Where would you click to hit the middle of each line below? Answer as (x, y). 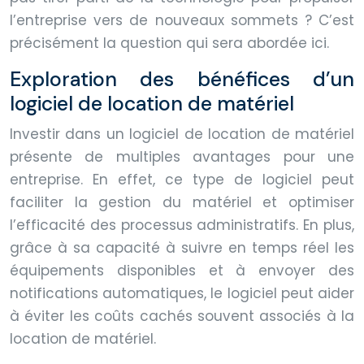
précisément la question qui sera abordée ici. (169, 43)
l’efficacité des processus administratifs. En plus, (182, 225)
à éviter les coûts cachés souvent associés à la (182, 316)
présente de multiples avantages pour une (182, 156)
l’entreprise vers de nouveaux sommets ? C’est (182, 20)
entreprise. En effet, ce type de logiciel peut (182, 179)
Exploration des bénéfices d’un (182, 79)
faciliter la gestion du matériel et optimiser (182, 202)
